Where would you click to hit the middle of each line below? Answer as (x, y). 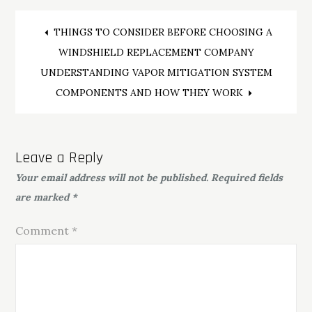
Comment (44, 230)
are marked (44, 197)
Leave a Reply (60, 158)
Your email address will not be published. (112, 177)
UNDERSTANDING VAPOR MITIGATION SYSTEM (156, 72)
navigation (87, 77)
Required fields (247, 177)
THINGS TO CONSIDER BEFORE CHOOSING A (163, 32)
